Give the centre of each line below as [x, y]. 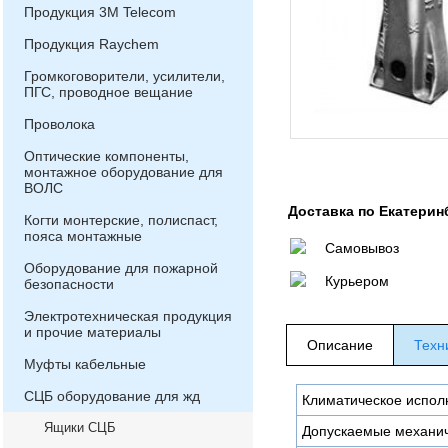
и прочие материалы [92, 332]
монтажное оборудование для [123, 172]
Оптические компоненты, [106, 156]
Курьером [357, 281]
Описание [340, 345]
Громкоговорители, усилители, [124, 76]
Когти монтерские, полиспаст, [121, 220]
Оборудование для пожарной [121, 268]
